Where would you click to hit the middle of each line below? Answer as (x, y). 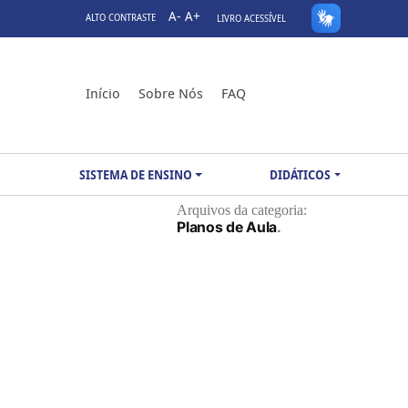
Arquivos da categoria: (242, 210)
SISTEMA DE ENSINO (136, 174)
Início (103, 93)
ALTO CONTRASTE (121, 18)
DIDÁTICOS (301, 174)
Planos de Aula (227, 227)
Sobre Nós (171, 93)
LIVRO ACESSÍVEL (251, 19)
